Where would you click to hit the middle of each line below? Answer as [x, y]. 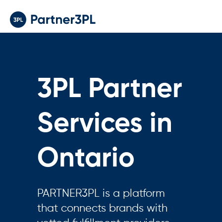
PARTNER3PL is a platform [101, 194]
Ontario [86, 159]
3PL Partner [110, 89]
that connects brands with [102, 209]
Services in [105, 124]
